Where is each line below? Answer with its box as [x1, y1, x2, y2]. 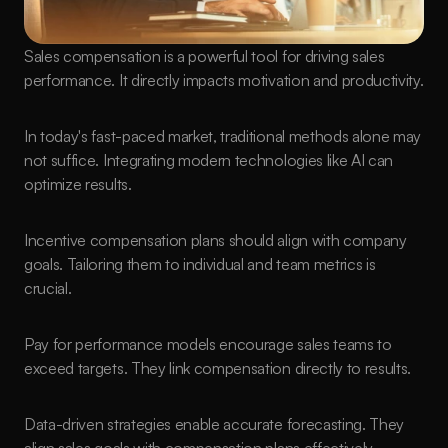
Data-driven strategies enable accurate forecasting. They [24, 414, 405, 434]
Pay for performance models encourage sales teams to [24, 334, 392, 354]
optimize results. [24, 174, 132, 194]
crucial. [24, 278, 72, 298]
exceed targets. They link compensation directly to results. [24, 358, 412, 378]
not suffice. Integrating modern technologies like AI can [24, 150, 394, 170]
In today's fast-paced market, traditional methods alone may [24, 126, 422, 146]
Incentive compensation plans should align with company [24, 230, 407, 250]
